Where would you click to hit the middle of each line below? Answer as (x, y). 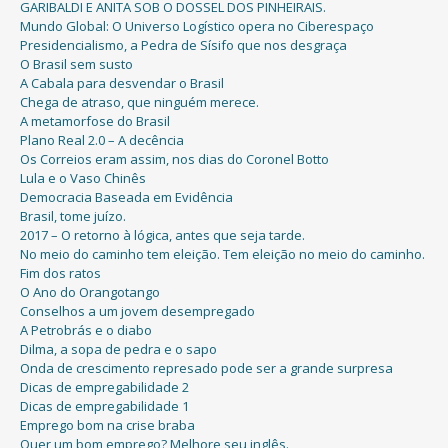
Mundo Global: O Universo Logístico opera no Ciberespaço (197, 25)
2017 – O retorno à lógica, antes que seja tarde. (162, 234)
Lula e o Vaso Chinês (83, 177)
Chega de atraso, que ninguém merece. (139, 101)
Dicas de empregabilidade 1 (104, 405)
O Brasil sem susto (76, 63)
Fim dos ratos (60, 272)
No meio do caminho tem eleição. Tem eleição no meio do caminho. (222, 253)
